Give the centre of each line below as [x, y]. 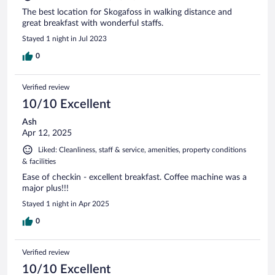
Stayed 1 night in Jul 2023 [64, 39]
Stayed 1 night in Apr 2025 [66, 204]
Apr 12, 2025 [47, 134]
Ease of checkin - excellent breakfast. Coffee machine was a [134, 178]
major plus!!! [45, 189]
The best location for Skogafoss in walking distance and [127, 13]
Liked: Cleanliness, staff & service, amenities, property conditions [142, 150]
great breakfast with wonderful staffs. [93, 24]
